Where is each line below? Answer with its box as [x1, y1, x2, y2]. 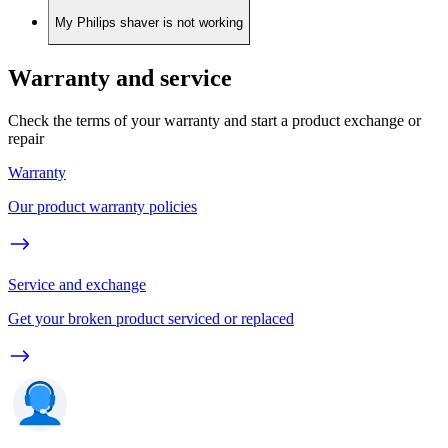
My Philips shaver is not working [55, 14, 243, 30]
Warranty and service [8, 64, 232, 91]
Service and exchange [8, 275, 146, 293]
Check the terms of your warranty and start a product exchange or [8, 111, 421, 129]
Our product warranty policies [8, 197, 197, 215]
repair [8, 129, 44, 147]
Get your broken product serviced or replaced [8, 309, 294, 327]
